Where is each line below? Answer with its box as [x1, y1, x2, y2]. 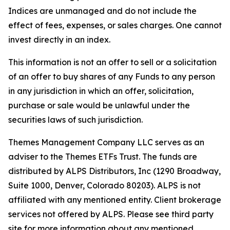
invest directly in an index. [8, 34, 110, 45]
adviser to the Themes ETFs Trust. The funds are [8, 151, 197, 162]
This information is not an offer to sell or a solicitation [8, 57, 217, 67]
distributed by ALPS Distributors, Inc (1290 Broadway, [8, 166, 221, 176]
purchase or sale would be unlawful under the [8, 100, 190, 110]
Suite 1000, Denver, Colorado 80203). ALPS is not [8, 180, 201, 190]
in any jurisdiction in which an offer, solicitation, [8, 86, 194, 96]
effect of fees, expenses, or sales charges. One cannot [8, 20, 222, 30]
